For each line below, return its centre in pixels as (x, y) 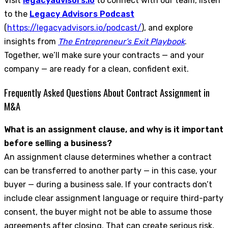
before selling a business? (58, 143)
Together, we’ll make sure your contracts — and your (104, 55)
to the (17, 14)
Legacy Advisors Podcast (82, 14)
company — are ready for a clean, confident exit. (96, 69)
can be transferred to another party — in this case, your (110, 170)
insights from (31, 42)
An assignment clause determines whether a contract (108, 157)
